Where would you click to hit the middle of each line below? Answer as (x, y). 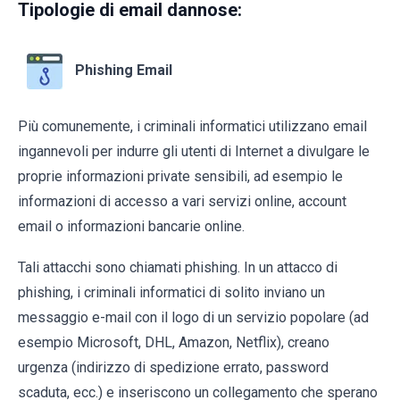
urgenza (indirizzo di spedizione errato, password (173, 368)
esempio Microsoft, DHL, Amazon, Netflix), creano (174, 343)
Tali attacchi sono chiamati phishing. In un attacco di (178, 268)
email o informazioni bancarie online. (131, 227)
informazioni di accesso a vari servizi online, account (182, 202)
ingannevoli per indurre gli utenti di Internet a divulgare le (194, 152)
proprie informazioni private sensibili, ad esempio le (180, 177)
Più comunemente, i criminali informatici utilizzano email (192, 127)
